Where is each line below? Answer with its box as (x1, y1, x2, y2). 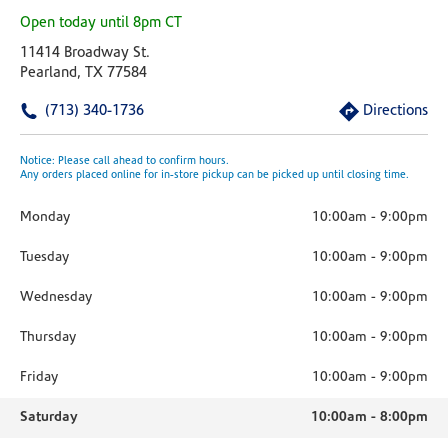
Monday (20, 210, 70, 225)
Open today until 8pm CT (20, 16, 182, 31)
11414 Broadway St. (20, 46, 150, 61)
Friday (20, 370, 58, 385)
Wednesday (20, 290, 92, 305)
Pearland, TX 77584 (20, 66, 147, 81)
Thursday (20, 330, 76, 345)
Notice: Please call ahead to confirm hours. (20, 156, 229, 167)
